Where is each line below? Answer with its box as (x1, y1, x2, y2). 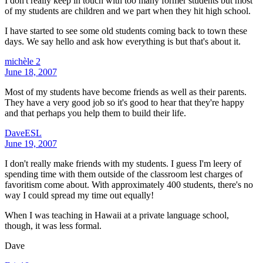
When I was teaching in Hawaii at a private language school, (5, 210, 229, 220)
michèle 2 (5, 56, 41, 66)
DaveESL (5, 127, 42, 138)
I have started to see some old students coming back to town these (5, 25, 247, 36)
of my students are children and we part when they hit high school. (5, 5, 251, 16)
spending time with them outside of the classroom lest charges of (5, 168, 242, 179)
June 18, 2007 (5, 66, 57, 77)
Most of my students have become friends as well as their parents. (5, 86, 247, 97)
